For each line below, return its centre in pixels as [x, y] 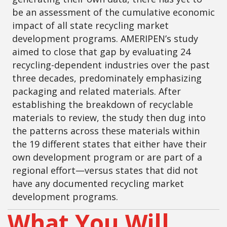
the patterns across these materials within [106, 130]
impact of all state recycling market [90, 25]
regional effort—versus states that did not [105, 170]
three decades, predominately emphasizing [107, 78]
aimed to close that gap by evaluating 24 [101, 51]
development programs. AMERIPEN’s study [105, 38]
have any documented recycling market [98, 183]
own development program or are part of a [107, 157]
